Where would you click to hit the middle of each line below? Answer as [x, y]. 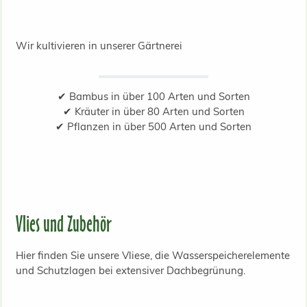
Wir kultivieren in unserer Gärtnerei [99, 45]
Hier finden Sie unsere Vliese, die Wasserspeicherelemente [152, 255]
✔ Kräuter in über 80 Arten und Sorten [153, 111]
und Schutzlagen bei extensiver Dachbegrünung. [130, 270]
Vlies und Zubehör [63, 223]
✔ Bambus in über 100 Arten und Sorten [153, 96]
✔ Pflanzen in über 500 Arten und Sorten [153, 126]
